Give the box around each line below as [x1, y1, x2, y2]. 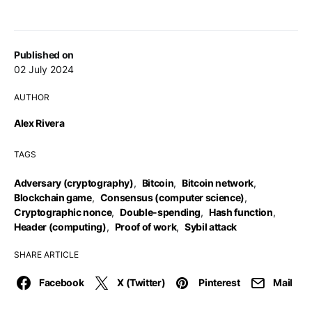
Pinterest [198, 276, 240, 288]
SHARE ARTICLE [14, 249, 79, 260]
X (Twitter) [117, 276, 166, 288]
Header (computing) [14, 221, 107, 233]
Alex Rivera [14, 117, 65, 129]
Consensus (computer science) [100, 192, 244, 203]
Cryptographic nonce [14, 206, 112, 218]
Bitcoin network [182, 177, 253, 189]
